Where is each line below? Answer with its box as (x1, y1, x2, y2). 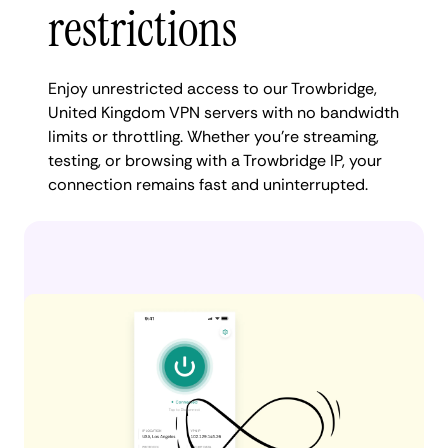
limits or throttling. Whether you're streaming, (48, 125, 379, 147)
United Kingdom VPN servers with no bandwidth (48, 101, 399, 123)
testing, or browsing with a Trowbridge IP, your (48, 149, 382, 171)
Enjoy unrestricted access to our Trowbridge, (48, 77, 377, 99)
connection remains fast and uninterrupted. (48, 173, 368, 195)
